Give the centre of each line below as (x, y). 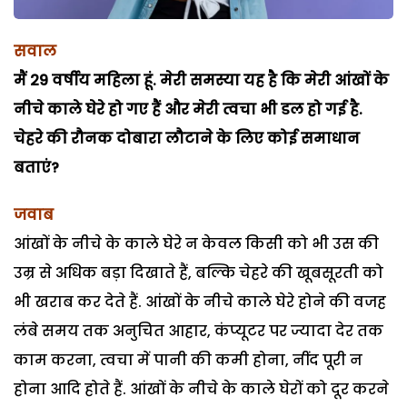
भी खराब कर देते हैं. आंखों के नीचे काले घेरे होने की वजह (200, 302)
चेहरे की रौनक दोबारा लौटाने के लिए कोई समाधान (187, 138)
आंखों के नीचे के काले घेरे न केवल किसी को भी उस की (196, 243)
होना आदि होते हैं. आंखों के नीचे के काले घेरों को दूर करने (201, 389)
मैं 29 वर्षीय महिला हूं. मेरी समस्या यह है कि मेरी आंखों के (201, 80)
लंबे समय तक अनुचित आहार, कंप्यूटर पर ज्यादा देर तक (199, 331)
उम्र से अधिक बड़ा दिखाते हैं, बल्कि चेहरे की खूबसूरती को (199, 273)
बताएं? (36, 167)
